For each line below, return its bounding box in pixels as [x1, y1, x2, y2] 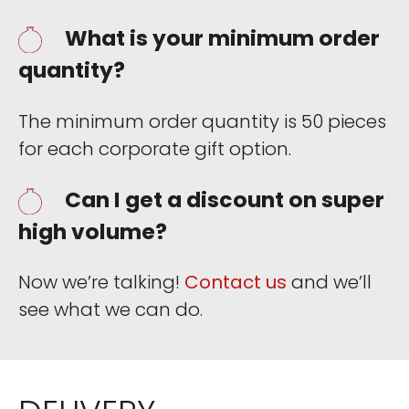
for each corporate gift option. [18, 135, 291, 162]
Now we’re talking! [18, 269, 184, 296]
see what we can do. [18, 297, 203, 323]
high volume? [18, 216, 167, 247]
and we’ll [287, 269, 372, 296]
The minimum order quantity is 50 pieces [18, 108, 386, 134]
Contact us [184, 269, 287, 296]
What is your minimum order [65, 23, 380, 54]
